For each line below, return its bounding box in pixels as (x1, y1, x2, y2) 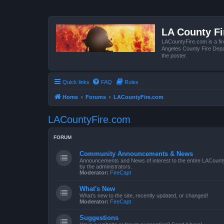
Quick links (62, 78, 89, 85)
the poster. (161, 52, 187, 58)
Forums (85, 93, 106, 100)
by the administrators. (79, 163, 132, 169)
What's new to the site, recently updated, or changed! (79, 192, 208, 198)
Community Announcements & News (79, 149, 193, 157)
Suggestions (79, 213, 118, 221)
